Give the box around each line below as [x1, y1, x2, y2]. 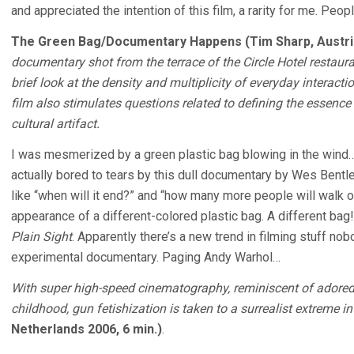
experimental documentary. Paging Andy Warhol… [11, 250, 281, 265]
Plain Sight [11, 229, 72, 244]
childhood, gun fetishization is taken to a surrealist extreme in [11, 301, 352, 316]
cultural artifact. [11, 116, 100, 131]
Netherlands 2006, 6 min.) [11, 322, 162, 337]
